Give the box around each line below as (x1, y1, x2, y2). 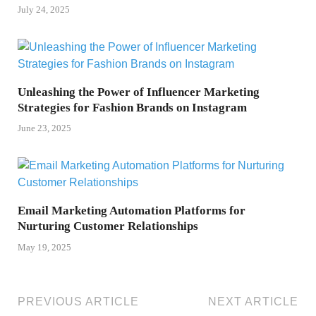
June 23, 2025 (18, 123, 71, 134)
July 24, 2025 (18, 4, 70, 15)
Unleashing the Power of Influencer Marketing (18, 85, 260, 99)
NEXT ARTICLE (208, 295, 298, 308)
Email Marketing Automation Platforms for (18, 204, 245, 218)
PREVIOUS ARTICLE (18, 295, 139, 308)
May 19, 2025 (18, 241, 71, 253)
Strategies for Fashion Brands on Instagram (18, 100, 247, 114)
